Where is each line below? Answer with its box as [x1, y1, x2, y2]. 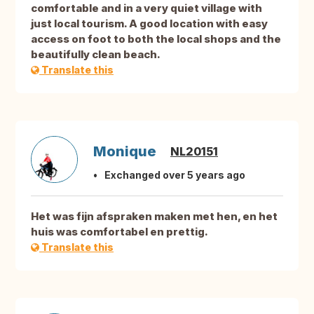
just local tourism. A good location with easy [31, 17, 268, 31]
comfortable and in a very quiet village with [31, 1, 262, 15]
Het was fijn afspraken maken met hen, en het [31, 210, 278, 224]
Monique [93, 143, 156, 161]
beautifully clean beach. [31, 48, 161, 62]
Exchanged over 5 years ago [104, 169, 245, 182]
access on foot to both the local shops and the [31, 32, 281, 46]
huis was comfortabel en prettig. [31, 225, 208, 239]
